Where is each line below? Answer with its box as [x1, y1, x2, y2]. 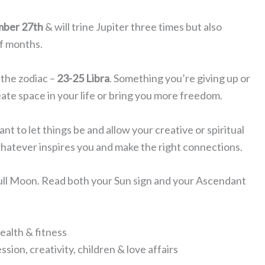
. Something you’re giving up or [109, 71, 250, 85]
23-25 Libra [57, 71, 109, 85]
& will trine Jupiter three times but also [43, 20, 222, 33]
